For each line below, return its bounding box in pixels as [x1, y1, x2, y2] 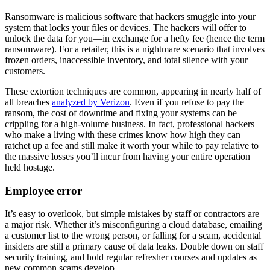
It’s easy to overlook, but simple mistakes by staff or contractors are [5, 209, 259, 219]
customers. [5, 66, 45, 77]
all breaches [5, 97, 52, 108]
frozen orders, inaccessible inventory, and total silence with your [5, 55, 248, 66]
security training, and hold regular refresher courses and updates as [5, 252, 257, 263]
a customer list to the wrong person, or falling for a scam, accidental [5, 230, 261, 241]
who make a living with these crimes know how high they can [5, 130, 240, 140]
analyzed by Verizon [52, 97, 130, 108]
